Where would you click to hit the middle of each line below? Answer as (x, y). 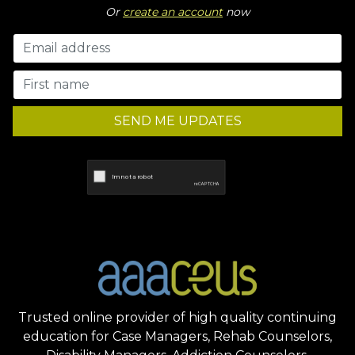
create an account (173, 12)
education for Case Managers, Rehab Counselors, (177, 337)
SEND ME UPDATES (177, 121)
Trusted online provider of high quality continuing (177, 318)
